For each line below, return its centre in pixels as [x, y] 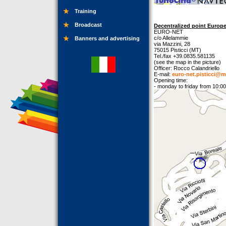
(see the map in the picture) [187, 62]
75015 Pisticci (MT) [178, 50]
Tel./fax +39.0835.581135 [184, 56]
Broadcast [88, 25]
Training [86, 11]
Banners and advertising [107, 38]
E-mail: [163, 74]
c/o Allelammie [171, 38]
